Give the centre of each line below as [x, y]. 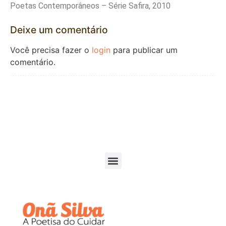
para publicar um [144, 50]
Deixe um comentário [59, 30]
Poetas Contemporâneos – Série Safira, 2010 [90, 6]
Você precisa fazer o [51, 50]
